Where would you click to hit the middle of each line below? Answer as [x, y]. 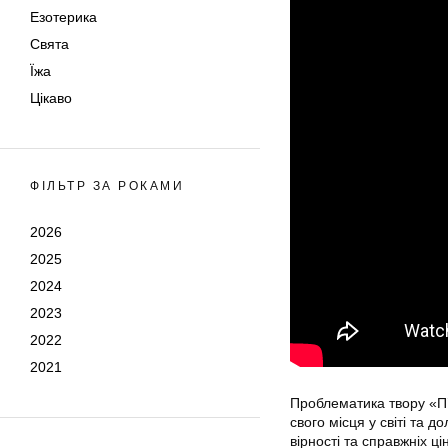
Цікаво [51, 98]
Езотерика [63, 17]
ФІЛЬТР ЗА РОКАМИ [107, 186]
